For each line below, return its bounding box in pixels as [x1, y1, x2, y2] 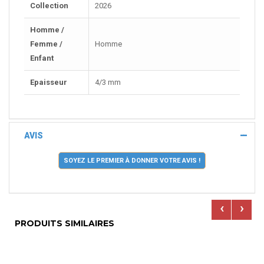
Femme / [30, 39, 62, 49]
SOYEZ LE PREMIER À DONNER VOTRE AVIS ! [64, 157, 200, 165]
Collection [30, 1, 68, 11]
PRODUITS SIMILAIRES [15, 218, 114, 229]
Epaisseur [30, 78, 67, 87]
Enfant [30, 54, 54, 63]
